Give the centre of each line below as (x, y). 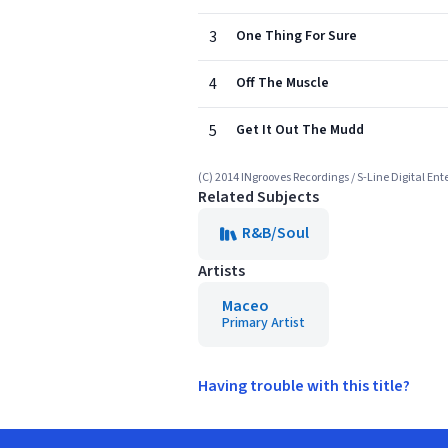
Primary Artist (263, 323)
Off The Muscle (282, 83)
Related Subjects (258, 197)
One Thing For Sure (296, 36)
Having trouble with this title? (304, 386)
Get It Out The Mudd (300, 130)
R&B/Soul (275, 233)
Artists (221, 271)
